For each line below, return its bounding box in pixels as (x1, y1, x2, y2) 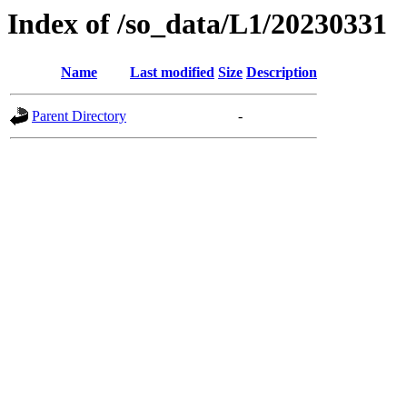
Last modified (130, 65, 214, 81)
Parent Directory (32, 108, 126, 124)
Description (246, 65, 317, 81)
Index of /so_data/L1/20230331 (7, 7, 387, 40)
